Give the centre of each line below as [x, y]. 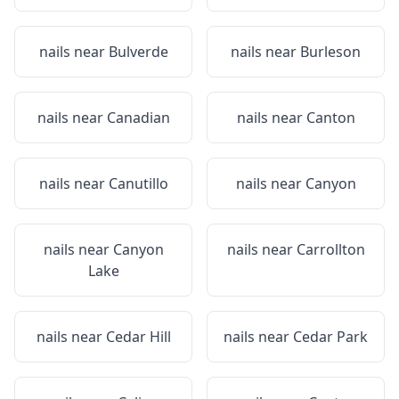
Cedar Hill [138, 337]
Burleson [330, 52]
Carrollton [330, 249]
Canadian [138, 118]
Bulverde [138, 52]
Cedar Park [330, 337]
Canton [330, 118]
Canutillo [138, 183]
